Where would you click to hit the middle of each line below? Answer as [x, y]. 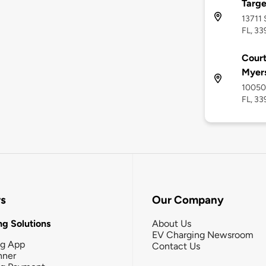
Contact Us [176, 246]
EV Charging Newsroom [203, 235]
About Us [172, 223]
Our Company [188, 200]
